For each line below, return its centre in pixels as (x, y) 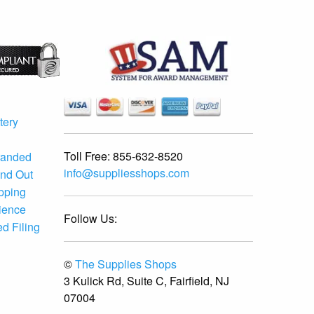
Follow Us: (90, 219)
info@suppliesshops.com (127, 173)
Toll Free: (87, 156)
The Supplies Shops (126, 264)
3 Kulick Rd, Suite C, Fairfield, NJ (146, 281)
